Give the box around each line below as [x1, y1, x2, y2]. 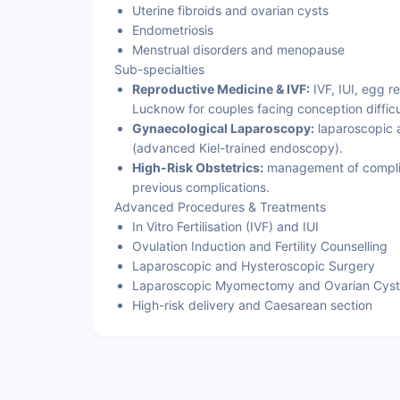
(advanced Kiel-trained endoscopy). [132, 140, 343, 155]
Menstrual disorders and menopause [132, 42, 345, 57]
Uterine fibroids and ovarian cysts [132, 3, 329, 18]
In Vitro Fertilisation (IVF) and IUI [132, 219, 319, 234]
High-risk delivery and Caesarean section [132, 297, 372, 312]
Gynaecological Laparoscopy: [132, 121, 314, 136]
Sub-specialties [114, 62, 204, 77]
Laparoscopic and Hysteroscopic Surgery [132, 258, 375, 273]
